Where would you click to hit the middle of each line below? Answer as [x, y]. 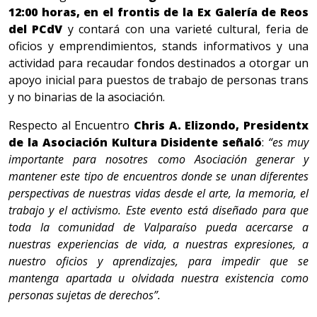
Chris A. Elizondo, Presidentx [221, 126]
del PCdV [36, 29]
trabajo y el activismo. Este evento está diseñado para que [158, 211]
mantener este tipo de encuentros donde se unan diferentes [158, 177]
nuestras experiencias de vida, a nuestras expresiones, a [158, 244]
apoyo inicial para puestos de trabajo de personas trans [158, 80]
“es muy [289, 143]
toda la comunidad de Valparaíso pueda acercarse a [158, 227]
